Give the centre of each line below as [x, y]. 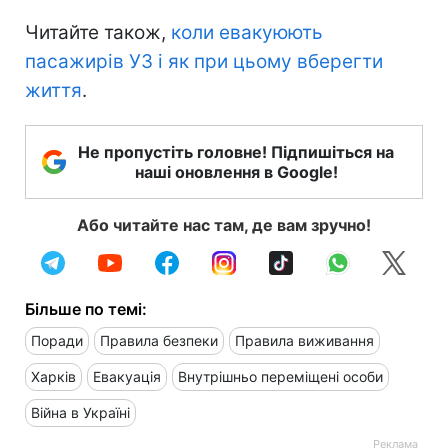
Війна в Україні [80, 412]
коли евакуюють [247, 32]
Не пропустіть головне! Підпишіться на [236, 151]
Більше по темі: [86, 308]
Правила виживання [304, 340]
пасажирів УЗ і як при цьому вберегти [204, 61]
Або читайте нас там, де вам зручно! [224, 224]
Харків [53, 376]
